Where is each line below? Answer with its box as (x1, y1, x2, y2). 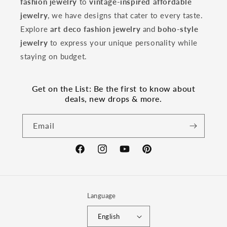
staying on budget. (20, 52, 87, 61)
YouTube (119, 150, 147, 159)
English (97, 212, 120, 220)
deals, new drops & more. (65, 94, 162, 104)
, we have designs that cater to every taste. (48, 11, 203, 20)
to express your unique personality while (48, 38, 198, 48)
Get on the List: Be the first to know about (31, 84, 196, 94)
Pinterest (141, 150, 171, 159)
